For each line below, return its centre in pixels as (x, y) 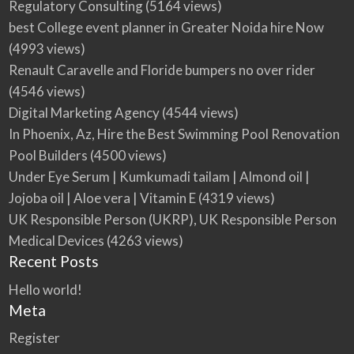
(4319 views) (235, 198)
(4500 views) (127, 156)
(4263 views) (143, 241)
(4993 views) (47, 49)
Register (34, 338)
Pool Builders (48, 156)
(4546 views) (47, 92)
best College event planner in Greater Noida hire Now (166, 28)
